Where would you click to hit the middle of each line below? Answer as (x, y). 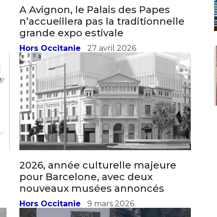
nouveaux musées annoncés (92, 131)
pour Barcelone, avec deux (86, 119)
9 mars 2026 (111, 146)
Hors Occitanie (50, 146)
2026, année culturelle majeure (98, 108)
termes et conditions (43, 185)
